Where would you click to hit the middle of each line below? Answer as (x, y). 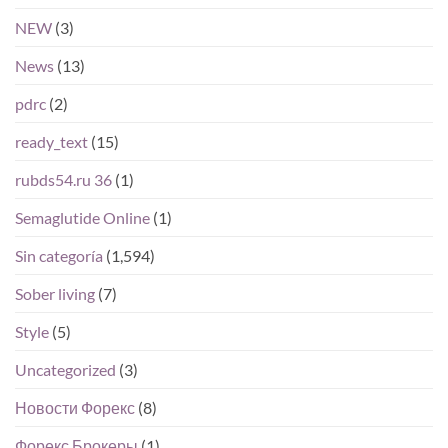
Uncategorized (65, 370)
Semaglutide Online (82, 218)
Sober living (55, 294)
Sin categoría (59, 256)
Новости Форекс (75, 408)
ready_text (51, 142)
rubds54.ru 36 (63, 180)
